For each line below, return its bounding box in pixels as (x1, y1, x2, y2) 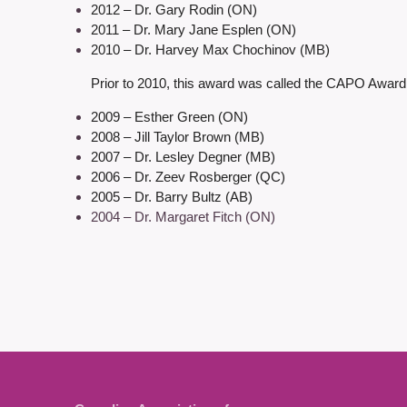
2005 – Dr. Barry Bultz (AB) (91, 189, 253, 205)
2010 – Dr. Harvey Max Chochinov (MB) (91, 42, 330, 58)
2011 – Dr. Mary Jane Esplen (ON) (91, 22, 296, 38)
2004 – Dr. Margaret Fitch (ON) (91, 209, 275, 225)
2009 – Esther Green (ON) (91, 109, 248, 125)
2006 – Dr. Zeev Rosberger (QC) (91, 169, 285, 185)
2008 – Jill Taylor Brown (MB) (91, 129, 264, 145)
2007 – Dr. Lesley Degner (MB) (91, 149, 275, 165)
